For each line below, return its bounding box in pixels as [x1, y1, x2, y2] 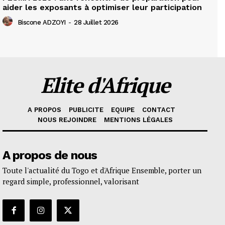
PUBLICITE [68, 106, 103, 114]
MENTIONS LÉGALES [103, 116, 173, 124]
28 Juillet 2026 [74, 18, 119, 26]
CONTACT [142, 106, 175, 114]
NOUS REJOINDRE [37, 116, 96, 124]
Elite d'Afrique [40, 71, 170, 99]
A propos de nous [3, 148, 97, 163]
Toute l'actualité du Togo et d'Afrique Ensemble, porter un [3, 165, 201, 176]
